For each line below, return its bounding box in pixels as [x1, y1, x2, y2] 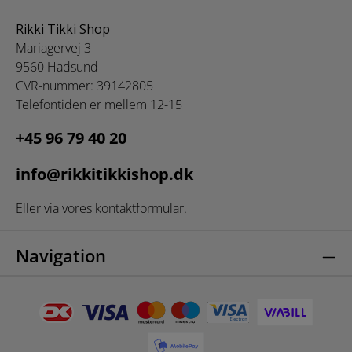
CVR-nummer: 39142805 [16, 77, 153, 94]
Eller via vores [16, 200, 95, 217]
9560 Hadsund [16, 58, 98, 75]
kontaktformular [95, 200, 184, 217]
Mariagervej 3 [16, 39, 91, 57]
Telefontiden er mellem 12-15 [16, 96, 182, 113]
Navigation [16, 244, 106, 267]
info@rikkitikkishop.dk [16, 163, 193, 185]
